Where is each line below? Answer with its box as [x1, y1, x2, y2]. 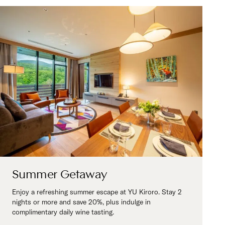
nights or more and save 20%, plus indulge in [12, 197, 151, 206]
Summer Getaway [12, 164, 107, 181]
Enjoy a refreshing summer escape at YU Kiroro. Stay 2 [12, 187, 182, 196]
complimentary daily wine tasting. [12, 207, 114, 216]
